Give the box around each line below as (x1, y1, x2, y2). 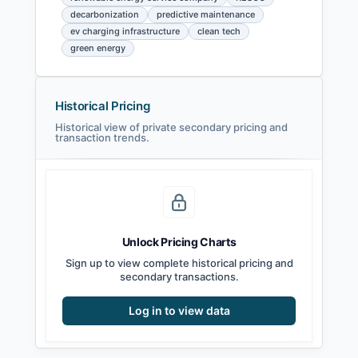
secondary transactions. (119, 270, 239, 284)
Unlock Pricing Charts (121, 235, 237, 249)
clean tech (197, 26, 241, 38)
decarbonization (70, 9, 139, 21)
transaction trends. (55, 131, 149, 145)
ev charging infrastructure (70, 26, 180, 38)
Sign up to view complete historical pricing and (65, 257, 293, 270)
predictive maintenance (157, 9, 255, 21)
